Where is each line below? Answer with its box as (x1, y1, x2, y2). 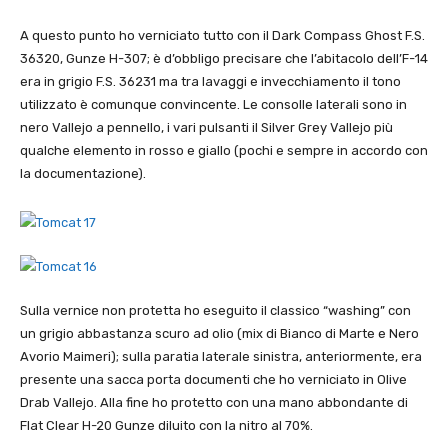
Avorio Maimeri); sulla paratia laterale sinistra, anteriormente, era (20, 349, 422, 365)
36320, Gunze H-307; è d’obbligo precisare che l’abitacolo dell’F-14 (20, 51, 428, 67)
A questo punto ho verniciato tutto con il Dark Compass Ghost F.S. (20, 28, 425, 44)
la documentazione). (20, 166, 146, 182)
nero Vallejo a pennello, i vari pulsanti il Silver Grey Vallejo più (20, 120, 393, 136)
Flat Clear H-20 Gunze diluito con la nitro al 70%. (20, 418, 313, 434)
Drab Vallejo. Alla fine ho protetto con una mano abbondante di (20, 395, 408, 411)
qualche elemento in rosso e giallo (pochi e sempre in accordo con (20, 143, 428, 159)
